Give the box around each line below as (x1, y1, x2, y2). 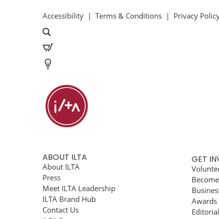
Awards (192, 196, 217, 206)
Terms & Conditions (95, 11, 162, 21)
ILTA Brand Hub (43, 194, 96, 204)
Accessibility (43, 11, 84, 21)
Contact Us (43, 205, 79, 215)
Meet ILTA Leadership (43, 183, 115, 193)
